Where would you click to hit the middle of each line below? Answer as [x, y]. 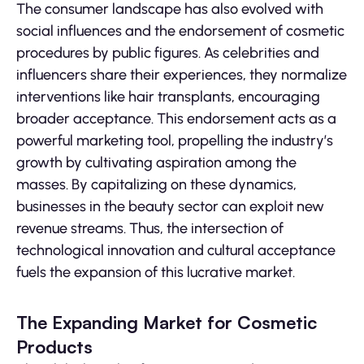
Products [54, 347]
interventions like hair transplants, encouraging [168, 97]
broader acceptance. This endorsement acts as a [176, 119]
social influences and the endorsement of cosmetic [180, 31]
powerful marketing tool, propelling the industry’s [175, 141]
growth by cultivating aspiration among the [156, 163]
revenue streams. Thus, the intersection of [150, 229]
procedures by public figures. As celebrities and [168, 53]
